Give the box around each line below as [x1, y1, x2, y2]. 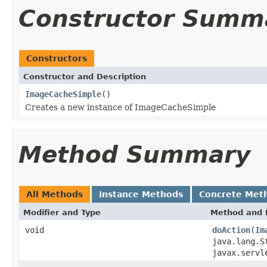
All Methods [26, 189, 83, 199]
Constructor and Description [23, 72, 146, 81]
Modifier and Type [23, 207, 101, 217]
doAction [212, 225, 250, 235]
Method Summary [18, 141, 250, 168]
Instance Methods [99, 189, 183, 199]
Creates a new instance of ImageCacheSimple [25, 102, 216, 112]
